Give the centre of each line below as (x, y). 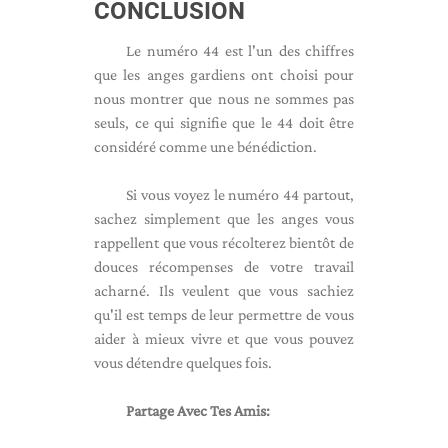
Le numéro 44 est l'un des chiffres (240, 50)
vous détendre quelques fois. (183, 362)
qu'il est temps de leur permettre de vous (224, 314)
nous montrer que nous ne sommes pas (224, 98)
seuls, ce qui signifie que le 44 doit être (224, 122)
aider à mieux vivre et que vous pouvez (224, 338)
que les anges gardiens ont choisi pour (224, 74)
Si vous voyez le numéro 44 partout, (240, 194)
